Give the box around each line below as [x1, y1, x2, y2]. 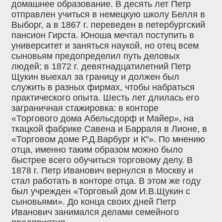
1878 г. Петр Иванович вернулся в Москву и [11, 166, 193, 176]
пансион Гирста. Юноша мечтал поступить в [11, 30, 194, 41]
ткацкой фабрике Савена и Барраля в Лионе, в [11, 124, 207, 134]
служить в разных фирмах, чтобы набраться [11, 82, 195, 93]
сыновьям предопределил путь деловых [11, 51, 180, 61]
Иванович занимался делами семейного [11, 207, 179, 218]
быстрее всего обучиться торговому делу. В [11, 155, 193, 166]
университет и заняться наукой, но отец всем [11, 41, 199, 51]
